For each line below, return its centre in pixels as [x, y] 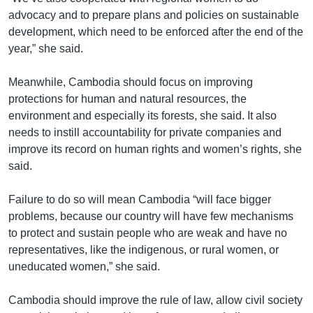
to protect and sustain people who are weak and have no [148, 233]
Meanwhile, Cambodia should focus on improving [131, 82]
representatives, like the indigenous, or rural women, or [144, 249]
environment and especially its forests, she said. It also [143, 115]
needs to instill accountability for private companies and [145, 132]
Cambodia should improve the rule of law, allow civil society [155, 300]
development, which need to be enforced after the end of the [156, 31]
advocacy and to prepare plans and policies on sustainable [154, 15]
